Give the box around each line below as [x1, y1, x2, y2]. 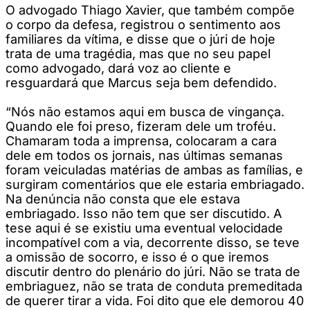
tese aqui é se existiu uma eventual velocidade [6, 220, 283, 235]
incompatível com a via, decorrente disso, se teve [6, 235, 300, 250]
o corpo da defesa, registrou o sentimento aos [6, 17, 281, 32]
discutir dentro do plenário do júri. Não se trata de [6, 264, 300, 279]
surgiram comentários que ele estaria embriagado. [6, 176, 304, 192]
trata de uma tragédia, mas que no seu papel [6, 46, 271, 61]
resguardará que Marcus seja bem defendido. [6, 75, 277, 90]
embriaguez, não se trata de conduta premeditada [6, 278, 302, 293]
